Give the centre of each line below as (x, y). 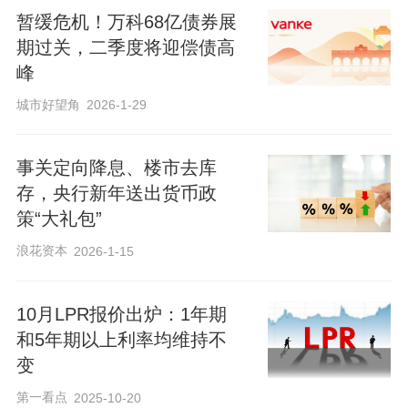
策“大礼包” (59, 219)
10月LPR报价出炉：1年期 (121, 315)
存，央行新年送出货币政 (116, 194)
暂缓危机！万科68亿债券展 (126, 21)
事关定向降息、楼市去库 (116, 168)
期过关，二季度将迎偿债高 (125, 47)
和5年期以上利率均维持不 (121, 340)
